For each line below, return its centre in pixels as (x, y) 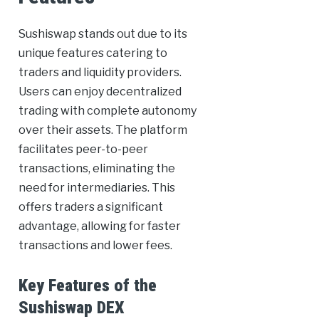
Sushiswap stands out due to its (103, 34)
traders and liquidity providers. (100, 73)
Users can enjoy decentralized (100, 92)
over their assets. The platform (103, 130)
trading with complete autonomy (107, 111)
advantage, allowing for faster (99, 226)
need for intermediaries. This (96, 188)
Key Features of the (87, 286)
